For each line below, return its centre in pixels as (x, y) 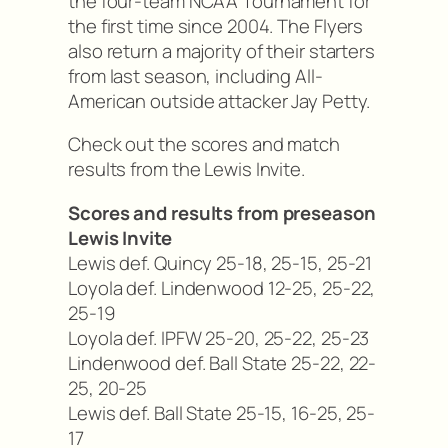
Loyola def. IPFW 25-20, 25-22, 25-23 (219, 337)
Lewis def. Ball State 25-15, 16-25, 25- (222, 412)
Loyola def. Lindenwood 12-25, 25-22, (222, 287)
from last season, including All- (195, 75)
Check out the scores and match (204, 144)
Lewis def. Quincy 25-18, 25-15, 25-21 (220, 262)
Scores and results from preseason (222, 212)
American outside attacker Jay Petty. (219, 100)
